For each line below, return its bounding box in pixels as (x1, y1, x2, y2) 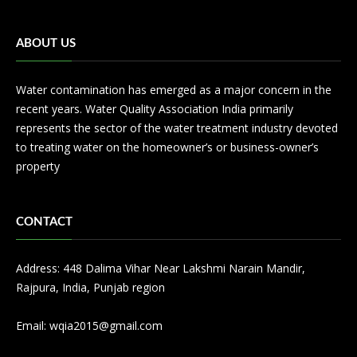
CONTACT (16, 216, 73, 228)
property (16, 159, 60, 174)
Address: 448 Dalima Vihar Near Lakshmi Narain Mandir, (16, 261, 305, 276)
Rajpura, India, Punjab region (16, 280, 165, 295)
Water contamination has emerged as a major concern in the (16, 82, 331, 97)
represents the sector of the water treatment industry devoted (16, 120, 338, 135)
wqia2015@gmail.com (49, 318, 163, 333)
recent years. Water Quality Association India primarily (16, 101, 293, 116)
